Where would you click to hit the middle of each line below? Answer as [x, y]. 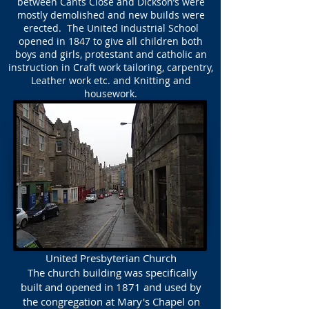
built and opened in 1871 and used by [111, 287]
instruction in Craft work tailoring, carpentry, [111, 67]
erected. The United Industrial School [111, 28]
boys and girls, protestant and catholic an [111, 54]
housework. [111, 93]
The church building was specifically [111, 272]
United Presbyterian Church [111, 258]
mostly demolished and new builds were [111, 15]
